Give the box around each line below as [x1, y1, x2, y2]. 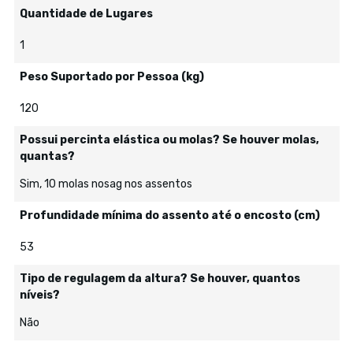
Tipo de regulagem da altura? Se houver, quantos [19, 272, 300, 285]
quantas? [19, 150, 75, 163]
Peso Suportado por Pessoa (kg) [19, 70, 204, 84]
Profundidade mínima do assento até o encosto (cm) [19, 209, 320, 222]
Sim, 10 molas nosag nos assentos [19, 177, 192, 191]
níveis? [19, 288, 60, 302]
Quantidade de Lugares [19, 7, 153, 20]
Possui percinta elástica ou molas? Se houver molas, [19, 133, 319, 147]
